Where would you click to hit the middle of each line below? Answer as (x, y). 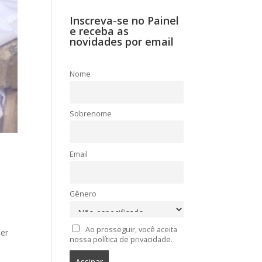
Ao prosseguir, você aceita (131, 230)
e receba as (99, 31)
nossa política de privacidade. (121, 240)
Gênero (83, 194)
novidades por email (122, 41)
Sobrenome (91, 114)
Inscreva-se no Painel (125, 20)
